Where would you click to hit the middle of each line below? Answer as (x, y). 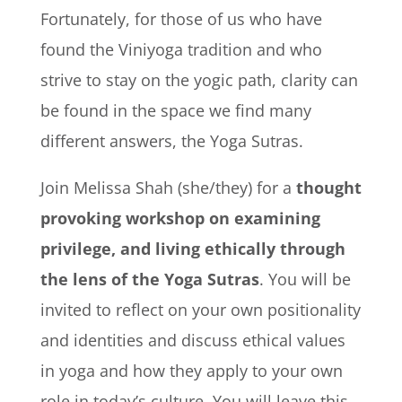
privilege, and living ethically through (192, 249)
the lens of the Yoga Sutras (149, 280)
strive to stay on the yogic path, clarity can (199, 80)
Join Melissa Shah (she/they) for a (168, 188)
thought (328, 188)
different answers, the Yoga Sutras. (174, 141)
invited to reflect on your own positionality (200, 310)
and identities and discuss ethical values (192, 341)
